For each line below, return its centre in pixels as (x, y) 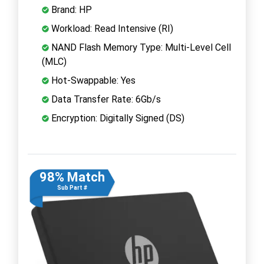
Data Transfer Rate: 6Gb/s (105, 99)
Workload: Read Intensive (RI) (111, 28)
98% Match (72, 177)
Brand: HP (70, 9)
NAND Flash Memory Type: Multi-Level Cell (140, 47)
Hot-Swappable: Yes (92, 80)
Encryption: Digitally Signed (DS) (117, 118)
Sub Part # (72, 187)
